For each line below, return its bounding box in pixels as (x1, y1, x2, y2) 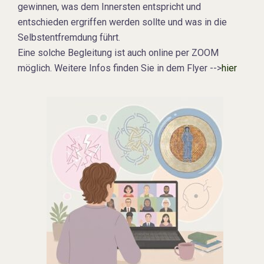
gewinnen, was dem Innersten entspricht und (18, 1, 201, 13)
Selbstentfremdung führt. (18, 32, 120, 44)
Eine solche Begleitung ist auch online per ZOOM (18, 47, 219, 59)
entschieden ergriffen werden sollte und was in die (18, 16, 227, 28)
